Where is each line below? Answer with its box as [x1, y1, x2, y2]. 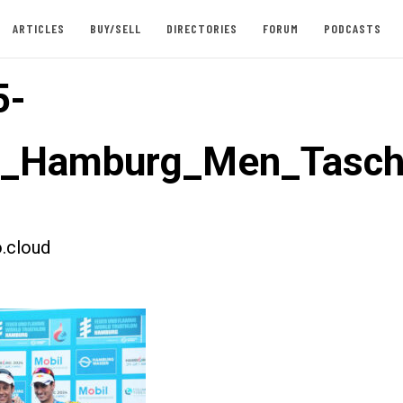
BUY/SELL [89, 21, 141, 36]
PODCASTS [323, 21, 381, 36]
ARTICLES [12, 21, 65, 36]
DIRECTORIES [166, 21, 237, 36]
